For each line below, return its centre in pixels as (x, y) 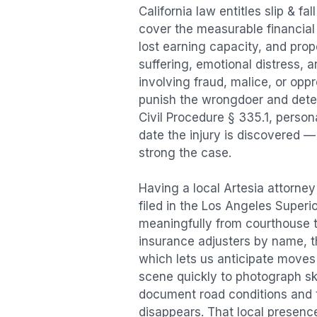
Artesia (244, 189)
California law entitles (202, 11)
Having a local (181, 189)
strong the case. (185, 152)
